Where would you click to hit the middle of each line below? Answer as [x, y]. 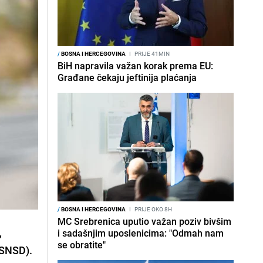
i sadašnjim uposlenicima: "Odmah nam [141, 233]
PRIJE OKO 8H [153, 209]
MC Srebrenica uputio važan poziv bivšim [144, 221]
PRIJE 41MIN [151, 53]
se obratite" [82, 245]
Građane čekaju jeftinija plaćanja [127, 77]
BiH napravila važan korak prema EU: [135, 66]
